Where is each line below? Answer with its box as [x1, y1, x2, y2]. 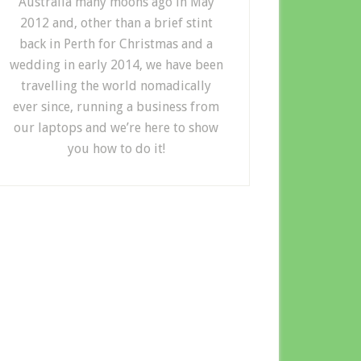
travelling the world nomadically [21, 77, 211, 93]
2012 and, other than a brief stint [19, 15, 213, 31]
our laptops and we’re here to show [14, 119, 218, 135]
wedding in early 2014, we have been [9, 56, 223, 73]
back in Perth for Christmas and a [19, 35, 213, 52]
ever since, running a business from [13, 98, 219, 114]
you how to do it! [67, 140, 165, 156]
